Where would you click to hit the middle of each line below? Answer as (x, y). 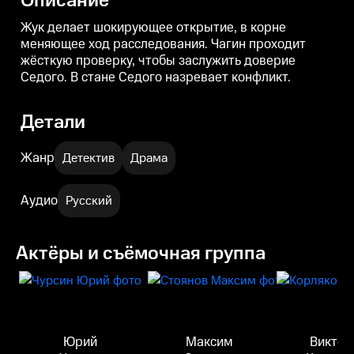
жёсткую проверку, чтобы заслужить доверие (158, 61)
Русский (89, 201)
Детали (53, 122)
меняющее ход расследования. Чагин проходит (163, 44)
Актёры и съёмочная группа (141, 254)
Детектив (88, 158)
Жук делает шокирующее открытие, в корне (153, 28)
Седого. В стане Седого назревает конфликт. (156, 77)
